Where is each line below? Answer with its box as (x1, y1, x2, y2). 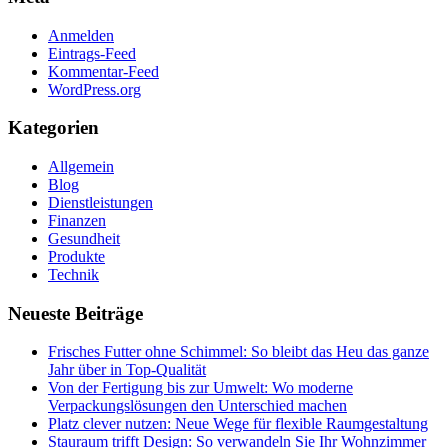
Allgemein (48, 157, 114, 175)
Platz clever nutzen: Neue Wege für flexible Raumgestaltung (48, 415, 428, 433)
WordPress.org (48, 80, 141, 98)
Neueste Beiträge (8, 302, 143, 324)
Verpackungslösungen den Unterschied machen (48, 397, 347, 415)
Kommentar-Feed (48, 62, 159, 80)
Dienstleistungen (48, 193, 153, 211)
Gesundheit (48, 229, 120, 247)
